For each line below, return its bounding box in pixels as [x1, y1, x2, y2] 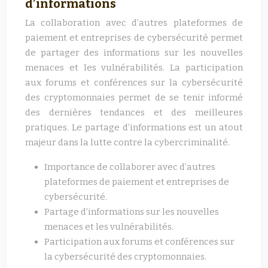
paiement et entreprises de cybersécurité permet [25, 32, 243, 43]
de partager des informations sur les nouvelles [25, 47, 243, 58]
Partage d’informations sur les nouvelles [44, 206, 219, 217]
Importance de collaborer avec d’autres [44, 162, 215, 172]
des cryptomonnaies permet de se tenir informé [25, 92, 243, 103]
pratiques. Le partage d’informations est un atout [25, 122, 243, 133]
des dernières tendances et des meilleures [25, 107, 243, 118]
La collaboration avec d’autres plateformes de [25, 17, 243, 28]
